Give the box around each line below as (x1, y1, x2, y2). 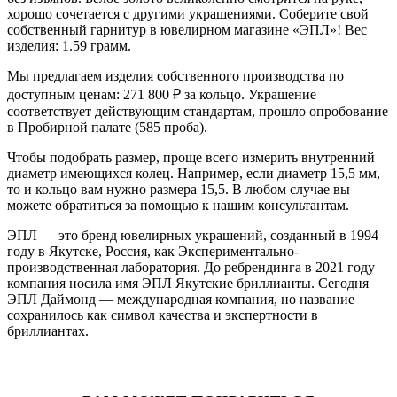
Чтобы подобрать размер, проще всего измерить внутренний (7, 149, 375, 165)
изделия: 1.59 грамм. (7, 37, 131, 53)
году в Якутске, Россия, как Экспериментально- (7, 243, 299, 259)
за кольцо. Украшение (181, 86, 316, 102)
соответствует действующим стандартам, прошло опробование (7, 103, 388, 119)
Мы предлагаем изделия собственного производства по (7, 67, 344, 83)
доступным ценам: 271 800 (7, 86, 173, 102)
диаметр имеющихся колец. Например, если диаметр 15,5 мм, (7, 165, 380, 181)
